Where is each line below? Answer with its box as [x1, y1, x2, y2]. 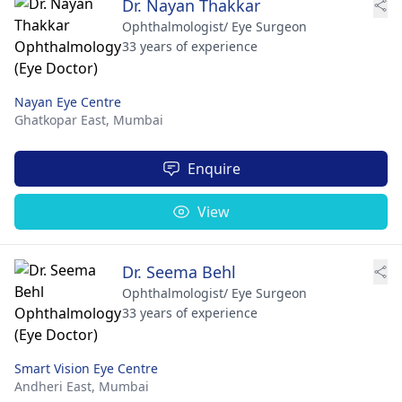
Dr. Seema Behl [122, 260, 236, 283]
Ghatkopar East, [14, 110, 113, 128]
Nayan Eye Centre [14, 92, 121, 110]
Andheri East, [14, 377, 99, 395]
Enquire [187, 158, 240, 179]
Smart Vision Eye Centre [14, 359, 158, 377]
